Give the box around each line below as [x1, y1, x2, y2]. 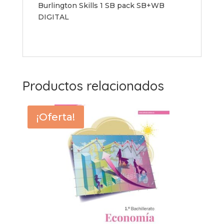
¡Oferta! [36, 111, 75, 123]
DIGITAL [37, 12, 69, 22]
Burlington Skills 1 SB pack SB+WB [37, 1, 164, 10]
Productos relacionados [22, 77, 164, 94]
